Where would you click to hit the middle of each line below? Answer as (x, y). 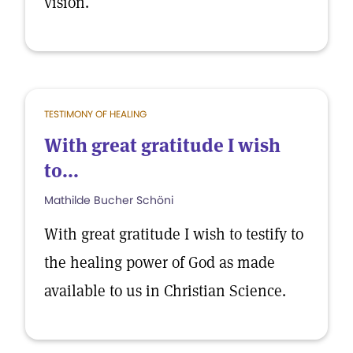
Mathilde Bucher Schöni (109, 200)
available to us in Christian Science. (165, 291)
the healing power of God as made (160, 262)
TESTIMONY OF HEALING (95, 114)
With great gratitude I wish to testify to (174, 234)
